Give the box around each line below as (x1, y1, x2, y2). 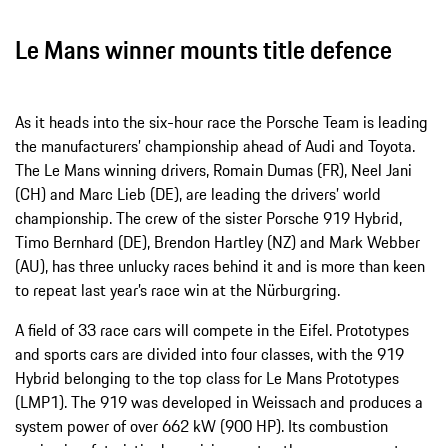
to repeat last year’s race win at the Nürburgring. (15, 277, 340, 302)
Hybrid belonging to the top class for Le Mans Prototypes (15, 365, 399, 390)
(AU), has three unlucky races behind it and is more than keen (15, 253, 425, 278)
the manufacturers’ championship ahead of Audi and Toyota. (15, 133, 415, 158)
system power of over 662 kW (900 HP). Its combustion (15, 413, 388, 438)
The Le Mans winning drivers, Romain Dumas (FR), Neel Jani (15, 157, 412, 182)
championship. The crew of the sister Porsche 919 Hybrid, (15, 205, 402, 230)
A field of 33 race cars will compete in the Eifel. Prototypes (15, 317, 409, 342)
